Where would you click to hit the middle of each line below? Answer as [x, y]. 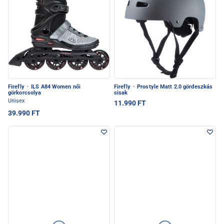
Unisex [16, 101]
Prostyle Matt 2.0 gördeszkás [174, 87]
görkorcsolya [25, 93]
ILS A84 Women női [55, 87]
